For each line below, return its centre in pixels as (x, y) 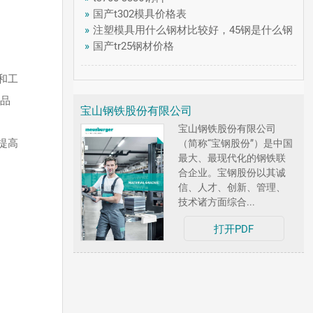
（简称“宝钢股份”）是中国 (236, 143)
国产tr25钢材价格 (134, 46)
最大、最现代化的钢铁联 (232, 158)
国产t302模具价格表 (140, 14)
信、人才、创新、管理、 (232, 187)
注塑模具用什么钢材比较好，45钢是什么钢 (193, 30)
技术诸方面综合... (217, 202)
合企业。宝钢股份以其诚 (232, 173)
